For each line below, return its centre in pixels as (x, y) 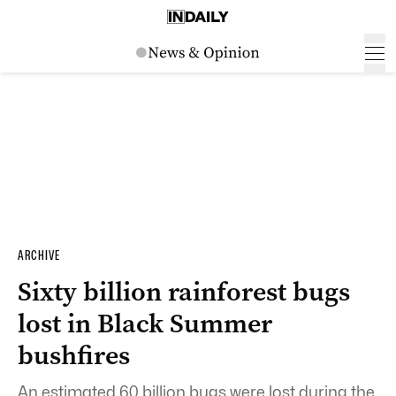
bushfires (74, 355)
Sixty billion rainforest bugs (184, 292)
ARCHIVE (39, 255)
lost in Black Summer (145, 324)
